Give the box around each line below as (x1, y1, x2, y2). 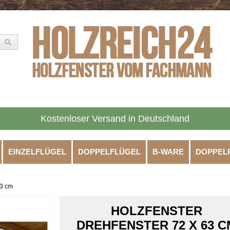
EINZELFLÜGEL (8, 147, 66, 156)
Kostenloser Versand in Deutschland (41, 113, 189, 124)
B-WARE (152, 147, 184, 156)
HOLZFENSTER (111, 204, 202, 218)
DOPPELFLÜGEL (78, 147, 141, 156)
